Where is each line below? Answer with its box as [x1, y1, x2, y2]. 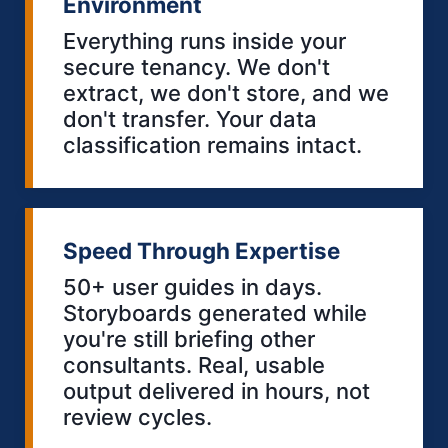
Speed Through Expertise [63, 236, 340, 264]
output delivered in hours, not [63, 377, 370, 404]
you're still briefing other [63, 325, 315, 352]
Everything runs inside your [63, 27, 346, 54]
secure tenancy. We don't [63, 53, 330, 80]
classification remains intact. [63, 131, 362, 158]
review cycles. [63, 403, 212, 430]
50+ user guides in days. [63, 273, 322, 300]
